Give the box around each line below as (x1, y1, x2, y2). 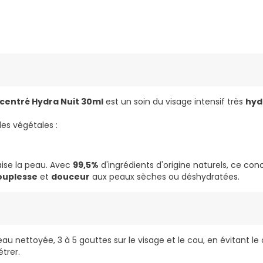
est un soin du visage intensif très (103, 96, 245, 108)
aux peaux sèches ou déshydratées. (90, 171, 240, 183)
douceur (51, 171, 90, 183)
